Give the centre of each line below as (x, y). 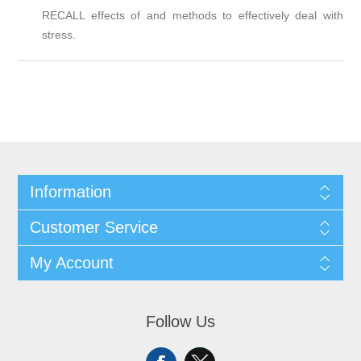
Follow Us (180, 321)
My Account (71, 262)
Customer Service (93, 227)
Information (70, 191)
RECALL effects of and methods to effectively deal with (193, 15)
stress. (59, 34)
